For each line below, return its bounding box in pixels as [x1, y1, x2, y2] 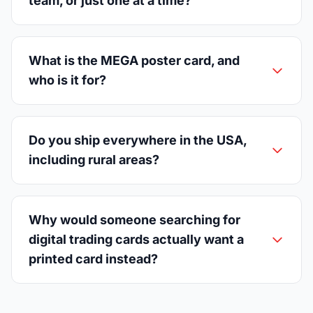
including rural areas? [29, 152, 159, 167]
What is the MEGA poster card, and [29, 52, 240, 68]
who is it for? [29, 72, 106, 87]
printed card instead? [29, 251, 158, 266]
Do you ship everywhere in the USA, [29, 132, 247, 147]
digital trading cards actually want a [29, 231, 244, 247]
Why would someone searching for [29, 212, 240, 227]
